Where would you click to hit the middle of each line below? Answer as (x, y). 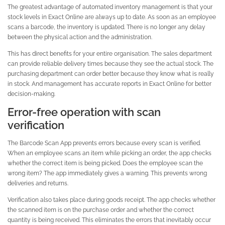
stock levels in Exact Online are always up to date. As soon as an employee (112, 17)
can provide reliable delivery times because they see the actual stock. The (110, 63)
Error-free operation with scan (84, 112)
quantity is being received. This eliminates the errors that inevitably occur (109, 220)
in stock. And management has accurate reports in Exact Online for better (109, 83)
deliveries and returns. (38, 183)
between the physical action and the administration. (80, 37)
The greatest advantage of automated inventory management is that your (110, 7)
